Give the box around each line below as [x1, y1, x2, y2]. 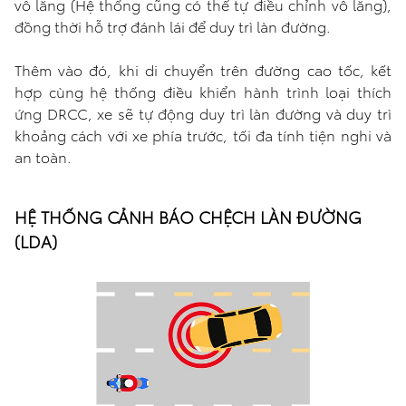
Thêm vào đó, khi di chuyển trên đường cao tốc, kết [14, 59, 391, 81]
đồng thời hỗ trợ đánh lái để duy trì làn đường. [14, 15, 331, 37]
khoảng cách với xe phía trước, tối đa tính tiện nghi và [14, 124, 391, 146]
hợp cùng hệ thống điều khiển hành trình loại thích [14, 81, 391, 102]
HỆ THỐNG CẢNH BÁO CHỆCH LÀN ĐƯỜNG [14, 205, 362, 228]
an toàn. [14, 146, 72, 168]
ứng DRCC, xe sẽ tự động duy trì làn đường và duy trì [14, 102, 391, 124]
